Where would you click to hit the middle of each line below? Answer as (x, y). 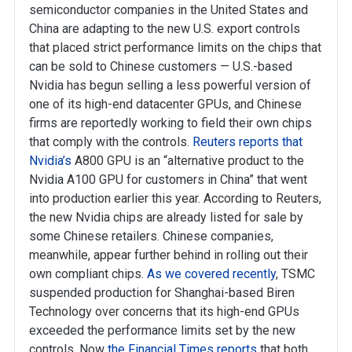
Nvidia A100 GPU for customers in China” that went (168, 180)
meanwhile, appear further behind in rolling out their (169, 255)
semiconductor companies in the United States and (169, 10)
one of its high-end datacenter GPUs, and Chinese (165, 104)
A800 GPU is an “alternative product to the (188, 161)
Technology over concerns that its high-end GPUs (164, 312)
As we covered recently (211, 274)
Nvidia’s (50, 161)
